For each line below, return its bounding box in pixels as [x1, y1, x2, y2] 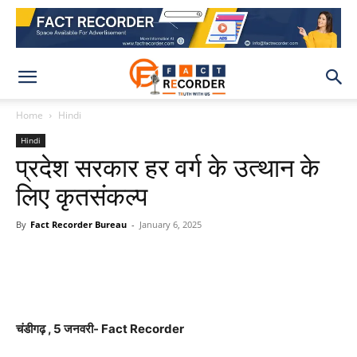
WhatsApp [60, 254, 102, 266]
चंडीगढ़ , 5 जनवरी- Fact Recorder [16, 321, 184, 336]
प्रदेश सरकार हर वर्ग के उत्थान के [16, 153, 320, 183]
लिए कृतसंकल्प [16, 182, 147, 212]
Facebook [158, 254, 198, 266]
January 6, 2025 [139, 218, 202, 230]
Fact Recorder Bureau [30, 218, 127, 230]
